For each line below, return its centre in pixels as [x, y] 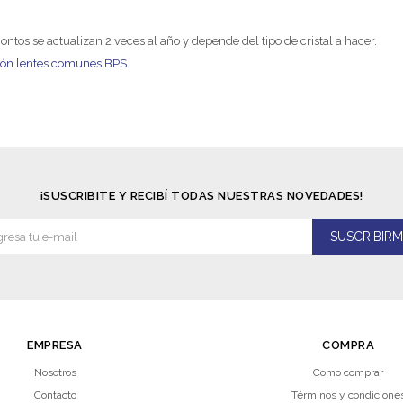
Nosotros [55, 372]
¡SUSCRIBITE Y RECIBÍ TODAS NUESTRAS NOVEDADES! [201, 196]
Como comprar [348, 372]
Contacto [55, 395]
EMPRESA [55, 345]
